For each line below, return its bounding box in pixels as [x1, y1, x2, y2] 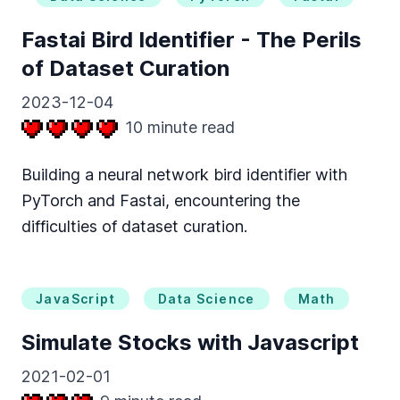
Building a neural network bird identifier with [21, 165, 347, 184]
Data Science [158, 291, 255, 306]
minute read [143, 118, 235, 137]
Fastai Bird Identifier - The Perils [21, 27, 362, 53]
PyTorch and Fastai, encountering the [21, 191, 300, 210]
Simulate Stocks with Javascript [21, 329, 359, 355]
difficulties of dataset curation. [21, 217, 247, 236]
